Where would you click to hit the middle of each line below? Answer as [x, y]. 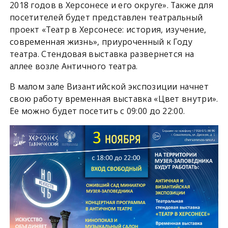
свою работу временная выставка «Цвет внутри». [114, 99]
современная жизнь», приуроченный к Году [101, 42]
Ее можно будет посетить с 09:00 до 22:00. [97, 111]
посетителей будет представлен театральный [106, 18]
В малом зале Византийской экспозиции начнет [109, 87]
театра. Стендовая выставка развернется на [102, 54]
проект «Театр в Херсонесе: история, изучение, [108, 30]
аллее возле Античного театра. [74, 66]
